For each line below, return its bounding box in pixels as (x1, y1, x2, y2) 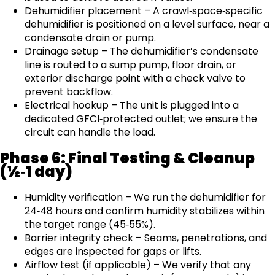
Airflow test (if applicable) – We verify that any (25, 257, 251, 272)
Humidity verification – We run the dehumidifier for (25, 190, 266, 204)
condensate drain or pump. (25, 31, 156, 45)
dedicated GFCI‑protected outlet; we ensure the (25, 112, 257, 126)
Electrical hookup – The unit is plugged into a (25, 98, 239, 113)
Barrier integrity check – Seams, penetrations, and (25, 230, 267, 245)
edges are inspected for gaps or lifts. (25, 244, 201, 258)
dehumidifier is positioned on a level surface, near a (25, 17, 269, 32)
